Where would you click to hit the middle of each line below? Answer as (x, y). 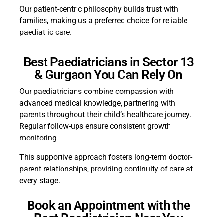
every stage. (40, 181)
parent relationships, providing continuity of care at (106, 169)
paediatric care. (46, 32)
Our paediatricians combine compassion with (97, 92)
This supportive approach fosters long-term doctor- (106, 157)
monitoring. (40, 138)
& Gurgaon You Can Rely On (108, 75)
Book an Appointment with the (108, 206)
